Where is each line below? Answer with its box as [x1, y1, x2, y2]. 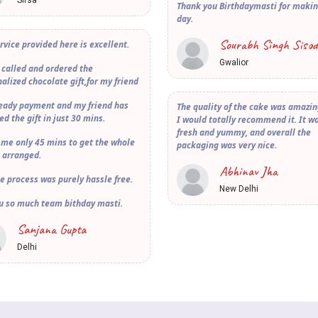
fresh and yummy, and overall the [177, 126, 311, 139]
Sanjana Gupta [17, 221, 86, 238]
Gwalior [219, 57, 248, 68]
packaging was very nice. [177, 139, 277, 152]
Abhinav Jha [219, 163, 278, 180]
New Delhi [219, 184, 258, 194]
